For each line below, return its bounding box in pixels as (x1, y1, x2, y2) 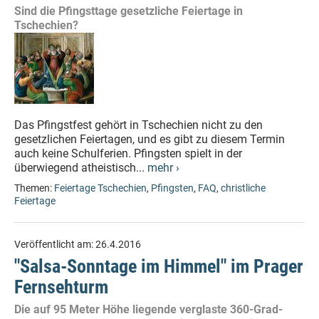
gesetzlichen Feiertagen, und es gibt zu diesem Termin (14, 132, 285, 146)
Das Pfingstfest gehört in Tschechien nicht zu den (14, 118, 263, 132)
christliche (221, 182, 266, 194)
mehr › (147, 161, 179, 174)
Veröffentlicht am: (14, 239, 95, 251)
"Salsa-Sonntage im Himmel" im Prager (14, 256, 303, 277)
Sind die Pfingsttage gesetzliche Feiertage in (14, 4, 243, 18)
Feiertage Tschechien (54, 182, 147, 194)
